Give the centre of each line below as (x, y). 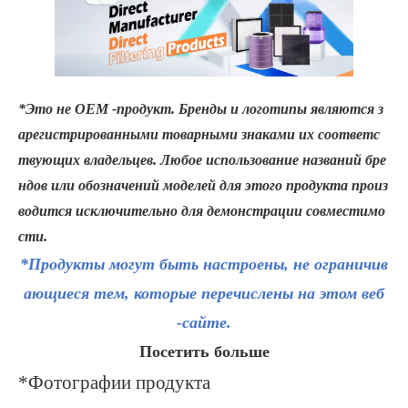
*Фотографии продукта (114, 383)
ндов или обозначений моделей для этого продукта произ (203, 186)
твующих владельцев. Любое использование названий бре (202, 160)
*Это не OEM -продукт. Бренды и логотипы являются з (201, 109)
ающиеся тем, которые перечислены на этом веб (204, 294)
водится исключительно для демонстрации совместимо (202, 211)
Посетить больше (204, 352)
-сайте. (204, 323)
